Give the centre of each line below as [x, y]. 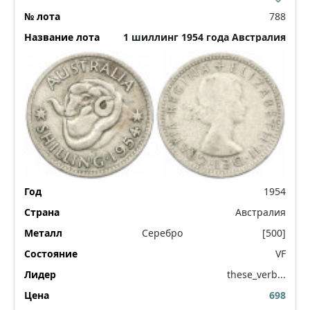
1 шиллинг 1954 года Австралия [204, 37]
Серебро [162, 233]
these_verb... [256, 275]
